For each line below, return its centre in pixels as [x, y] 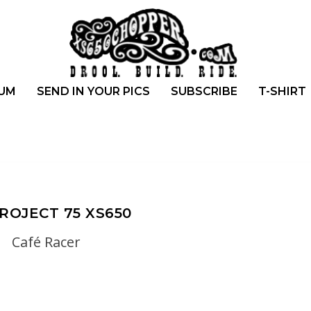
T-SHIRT [282, 91]
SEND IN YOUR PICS [93, 91]
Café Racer [47, 242]
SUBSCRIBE [204, 91]
